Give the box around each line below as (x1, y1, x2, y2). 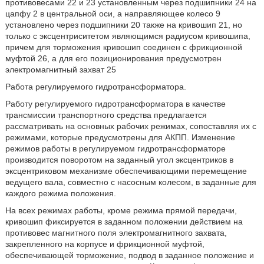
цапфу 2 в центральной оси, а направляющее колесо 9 (5, 9, 220, 18)
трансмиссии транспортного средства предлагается (5, 110, 207, 120)
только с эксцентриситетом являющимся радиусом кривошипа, (5, 31, 250, 41)
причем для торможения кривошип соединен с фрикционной (5, 42, 242, 52)
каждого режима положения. (5, 189, 116, 198)
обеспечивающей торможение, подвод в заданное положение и (5, 250, 254, 260)
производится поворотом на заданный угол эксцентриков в (5, 155, 233, 164)
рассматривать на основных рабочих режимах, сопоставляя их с (5, 121, 256, 131)
